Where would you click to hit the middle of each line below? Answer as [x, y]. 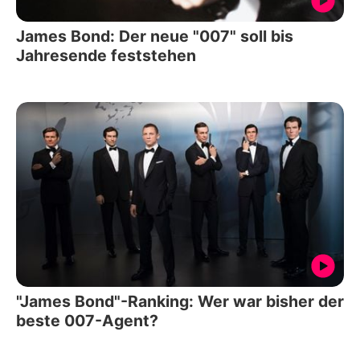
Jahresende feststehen [106, 56]
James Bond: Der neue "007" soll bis [155, 37]
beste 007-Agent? [87, 320]
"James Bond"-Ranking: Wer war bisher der [180, 301]
